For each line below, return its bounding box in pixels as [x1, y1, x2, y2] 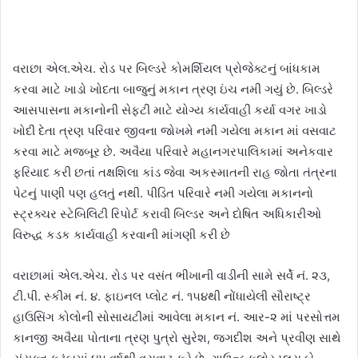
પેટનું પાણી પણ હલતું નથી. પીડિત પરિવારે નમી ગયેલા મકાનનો [13, 185, 313, 201]
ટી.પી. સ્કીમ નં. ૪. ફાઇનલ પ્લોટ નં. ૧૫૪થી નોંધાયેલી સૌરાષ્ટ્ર [13, 288, 311, 304]
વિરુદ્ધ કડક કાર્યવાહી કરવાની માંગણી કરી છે [13, 227, 230, 242]
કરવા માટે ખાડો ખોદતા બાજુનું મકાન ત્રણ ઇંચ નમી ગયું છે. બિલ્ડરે [13, 82, 333, 97]
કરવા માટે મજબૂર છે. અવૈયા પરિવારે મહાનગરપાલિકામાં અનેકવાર [13, 144, 333, 159]
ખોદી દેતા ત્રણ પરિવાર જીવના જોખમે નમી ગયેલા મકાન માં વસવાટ [13, 123, 336, 138]
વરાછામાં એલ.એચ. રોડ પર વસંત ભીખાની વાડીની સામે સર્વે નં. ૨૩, [13, 268, 330, 283]
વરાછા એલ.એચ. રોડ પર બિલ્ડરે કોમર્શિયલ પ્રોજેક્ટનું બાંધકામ [13, 61, 320, 76]
